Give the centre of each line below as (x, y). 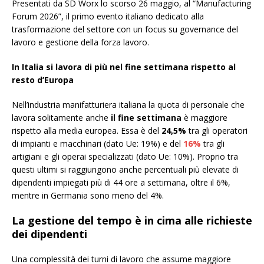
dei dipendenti (49, 234)
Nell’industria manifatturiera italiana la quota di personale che (128, 105)
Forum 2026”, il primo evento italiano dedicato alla (108, 16)
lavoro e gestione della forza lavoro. (80, 42)
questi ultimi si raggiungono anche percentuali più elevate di (125, 170)
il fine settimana (146, 118)
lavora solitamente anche (61, 118)
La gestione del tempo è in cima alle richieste (132, 221)
